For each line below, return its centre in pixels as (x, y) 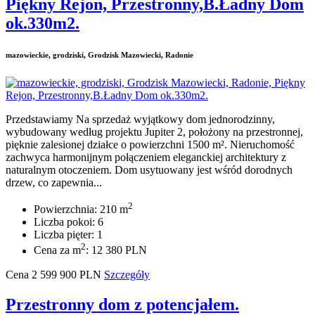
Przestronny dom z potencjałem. (122, 304)
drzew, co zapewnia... (54, 183)
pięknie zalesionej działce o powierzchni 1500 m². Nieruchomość (150, 145)
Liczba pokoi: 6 (69, 222)
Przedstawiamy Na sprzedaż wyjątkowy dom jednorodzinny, (140, 120)
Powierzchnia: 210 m (81, 210)
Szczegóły (127, 274)
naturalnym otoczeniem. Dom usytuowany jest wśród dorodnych (149, 170)
